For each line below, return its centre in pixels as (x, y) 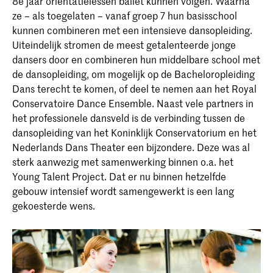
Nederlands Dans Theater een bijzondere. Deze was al (131, 147)
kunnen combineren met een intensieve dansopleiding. (132, 30)
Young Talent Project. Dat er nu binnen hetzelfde (119, 176)
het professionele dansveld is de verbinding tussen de (129, 118)
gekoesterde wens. (54, 206)
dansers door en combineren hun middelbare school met (136, 59)
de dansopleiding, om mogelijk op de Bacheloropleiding (133, 74)
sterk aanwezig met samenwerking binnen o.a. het (123, 162)
